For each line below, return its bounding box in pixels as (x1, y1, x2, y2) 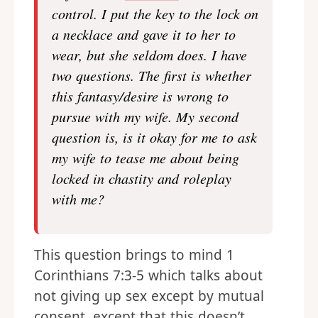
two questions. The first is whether (52, 66, 251, 84)
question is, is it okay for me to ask (52, 128, 257, 146)
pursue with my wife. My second (52, 107, 238, 126)
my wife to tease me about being (52, 148, 239, 167)
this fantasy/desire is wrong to (52, 87, 229, 105)
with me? (52, 190, 104, 208)
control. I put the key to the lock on (52, 4, 258, 23)
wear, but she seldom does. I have (52, 45, 247, 64)
